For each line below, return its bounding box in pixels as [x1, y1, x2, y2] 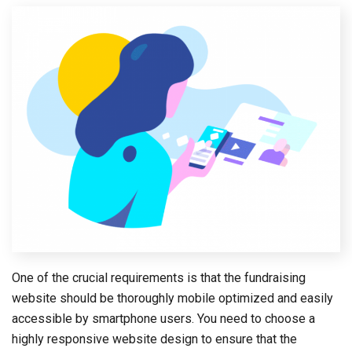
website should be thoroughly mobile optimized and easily [12, 291, 333, 306]
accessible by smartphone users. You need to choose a [12, 311, 315, 327]
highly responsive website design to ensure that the [12, 332, 297, 347]
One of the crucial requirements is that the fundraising [12, 270, 306, 286]
